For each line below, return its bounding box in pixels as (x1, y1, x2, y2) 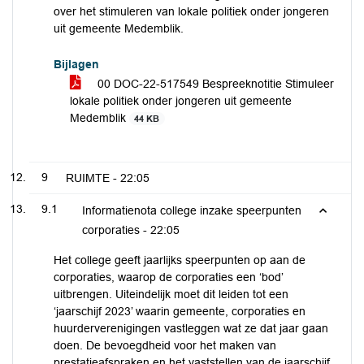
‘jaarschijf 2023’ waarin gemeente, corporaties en (54, 305, 305, 318)
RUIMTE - (66, 171, 120, 184)
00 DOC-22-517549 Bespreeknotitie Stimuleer (94, 77, 334, 90)
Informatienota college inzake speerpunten (82, 204, 301, 217)
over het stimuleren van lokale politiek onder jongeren (54, 5, 329, 18)
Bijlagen (54, 58, 99, 71)
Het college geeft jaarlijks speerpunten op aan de (54, 253, 305, 266)
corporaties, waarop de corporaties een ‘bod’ (54, 271, 283, 284)
